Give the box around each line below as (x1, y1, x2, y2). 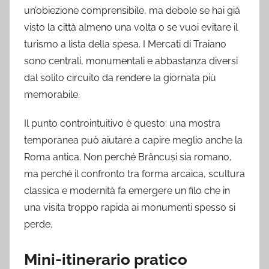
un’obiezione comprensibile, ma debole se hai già (24, 5, 240, 17)
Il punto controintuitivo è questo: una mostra (24, 118, 220, 130)
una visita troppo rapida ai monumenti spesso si (24, 202, 235, 214)
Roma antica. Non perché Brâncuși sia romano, (24, 151, 232, 163)
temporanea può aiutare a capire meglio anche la (24, 134, 243, 147)
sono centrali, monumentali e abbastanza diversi (24, 55, 238, 67)
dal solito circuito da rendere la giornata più (24, 72, 216, 84)
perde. (24, 219, 52, 231)
